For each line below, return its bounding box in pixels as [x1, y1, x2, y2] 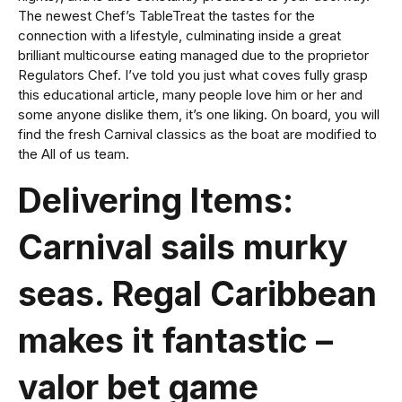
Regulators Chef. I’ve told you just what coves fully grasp [18, 66, 368, 84]
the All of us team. [18, 145, 129, 163]
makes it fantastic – [18, 320, 333, 362]
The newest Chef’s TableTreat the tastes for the [18, 7, 315, 25]
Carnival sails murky [18, 227, 348, 268]
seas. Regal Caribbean [18, 274, 377, 315]
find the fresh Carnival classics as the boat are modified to [18, 126, 377, 144]
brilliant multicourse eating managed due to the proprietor [18, 47, 369, 65]
